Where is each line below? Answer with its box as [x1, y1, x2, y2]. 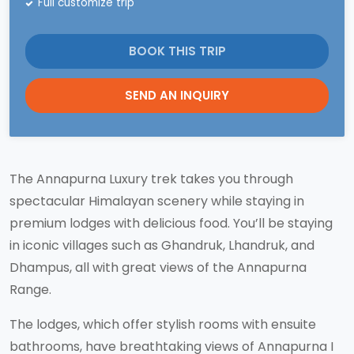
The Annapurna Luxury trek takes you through [9, 170, 293, 188]
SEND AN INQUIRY [125, 87, 229, 104]
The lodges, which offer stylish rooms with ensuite [9, 315, 316, 333]
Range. [9, 281, 51, 299]
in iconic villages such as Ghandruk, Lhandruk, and [9, 236, 314, 254]
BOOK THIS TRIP [128, 43, 226, 59]
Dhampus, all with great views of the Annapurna [9, 258, 307, 277]
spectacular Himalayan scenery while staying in [9, 192, 304, 210]
